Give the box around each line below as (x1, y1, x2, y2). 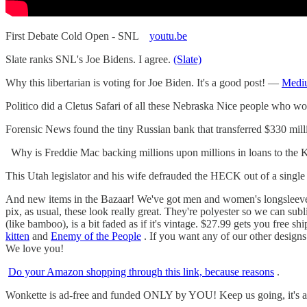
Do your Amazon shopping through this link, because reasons (8, 265, 274, 278)
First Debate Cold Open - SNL (5, 29, 149, 42)
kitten (5, 230, 29, 242)
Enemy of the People (51, 230, 141, 242)
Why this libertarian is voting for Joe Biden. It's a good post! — (5, 76, 282, 88)
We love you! (5, 242, 64, 254)
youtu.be (149, 29, 187, 42)
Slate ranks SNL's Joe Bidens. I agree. (5, 53, 173, 65)
